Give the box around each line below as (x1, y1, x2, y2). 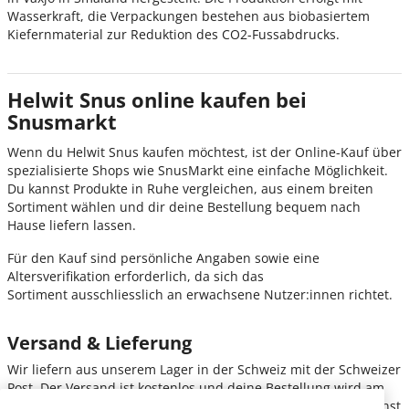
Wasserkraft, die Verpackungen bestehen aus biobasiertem (7, 7, 370, 26)
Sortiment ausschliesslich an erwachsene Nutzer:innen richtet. (7, 286, 393, 304)
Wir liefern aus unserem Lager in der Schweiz (7, 361, 287, 379)
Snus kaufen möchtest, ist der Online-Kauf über (109, 143, 402, 162)
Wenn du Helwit (7, 143, 105, 162)
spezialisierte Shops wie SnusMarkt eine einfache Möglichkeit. (7, 162, 388, 180)
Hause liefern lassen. (7, 216, 136, 235)
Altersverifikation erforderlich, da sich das (7, 267, 264, 286)
